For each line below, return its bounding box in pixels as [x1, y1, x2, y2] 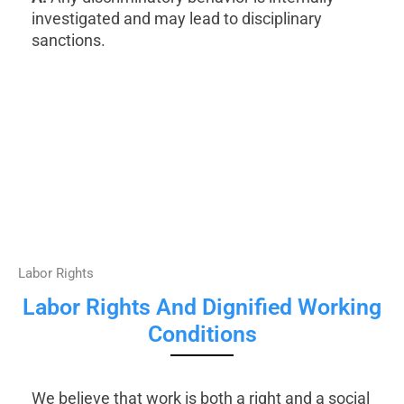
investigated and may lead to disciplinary [32, 8, 322, 28]
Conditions [147, 320, 257, 347]
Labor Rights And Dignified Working [23, 293, 381, 320]
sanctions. [32, 30, 106, 50]
